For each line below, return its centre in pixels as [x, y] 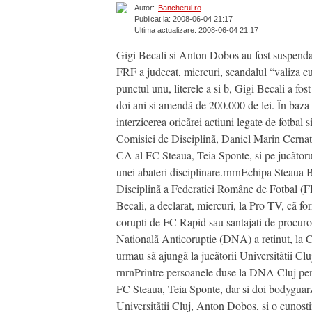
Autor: [145, 8]
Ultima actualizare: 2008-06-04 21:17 [196, 30]
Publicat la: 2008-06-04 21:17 [184, 19]
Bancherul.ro [180, 8]
